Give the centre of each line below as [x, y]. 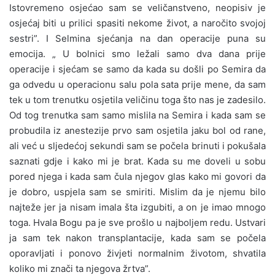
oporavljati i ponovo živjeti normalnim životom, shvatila [137, 253]
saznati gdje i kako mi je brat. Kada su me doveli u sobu [137, 161]
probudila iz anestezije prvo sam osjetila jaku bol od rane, [137, 130]
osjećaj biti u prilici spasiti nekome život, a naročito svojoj [137, 23]
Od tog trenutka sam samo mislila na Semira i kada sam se [137, 115]
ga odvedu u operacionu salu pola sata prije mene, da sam [137, 84]
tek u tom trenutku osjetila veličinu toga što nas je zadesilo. [137, 99]
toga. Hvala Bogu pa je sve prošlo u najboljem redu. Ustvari [137, 222]
